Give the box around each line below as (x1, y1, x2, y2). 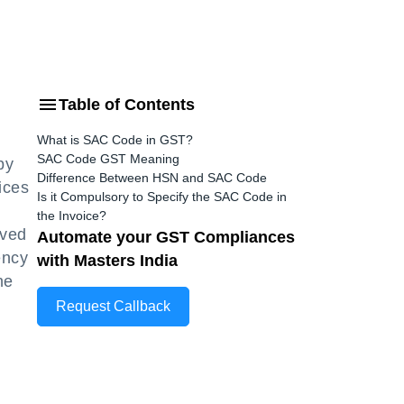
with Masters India (37, 252, 178, 270)
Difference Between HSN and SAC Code (37, 170, 267, 185)
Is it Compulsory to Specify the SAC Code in (37, 189, 287, 204)
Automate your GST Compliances (37, 228, 295, 246)
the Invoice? (37, 208, 106, 223)
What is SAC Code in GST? (37, 133, 193, 147)
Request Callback (56, 298, 170, 314)
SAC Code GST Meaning (37, 151, 179, 166)
